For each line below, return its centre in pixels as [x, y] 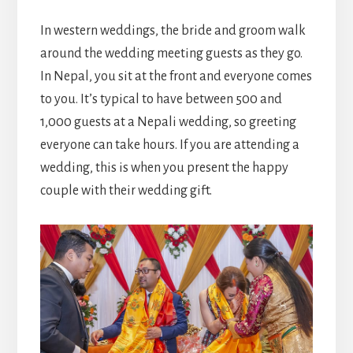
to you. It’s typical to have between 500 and [161, 100]
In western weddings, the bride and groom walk [173, 31]
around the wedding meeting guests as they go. [171, 54]
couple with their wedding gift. [126, 191]
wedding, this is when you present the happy [164, 168]
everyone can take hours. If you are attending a [169, 145]
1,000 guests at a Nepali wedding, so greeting [168, 123]
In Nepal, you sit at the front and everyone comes [176, 77]
